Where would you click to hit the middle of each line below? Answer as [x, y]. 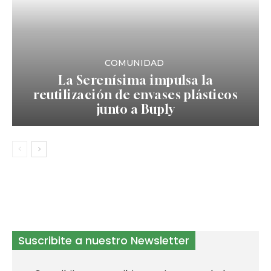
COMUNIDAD [134, 63]
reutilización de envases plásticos [135, 94]
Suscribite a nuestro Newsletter [104, 240]
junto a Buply [135, 109]
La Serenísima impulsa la [135, 80]
